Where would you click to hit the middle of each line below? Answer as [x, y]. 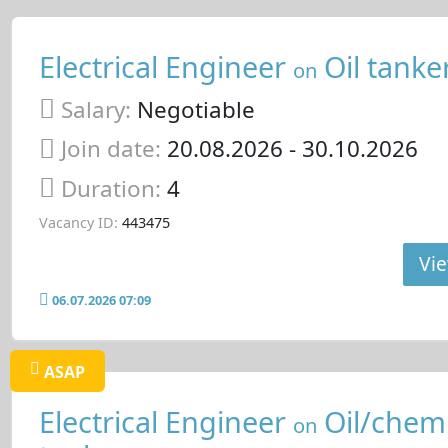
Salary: [95, 109]
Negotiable [192, 109]
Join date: [110, 149]
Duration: [113, 189]
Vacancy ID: [78, 222]
